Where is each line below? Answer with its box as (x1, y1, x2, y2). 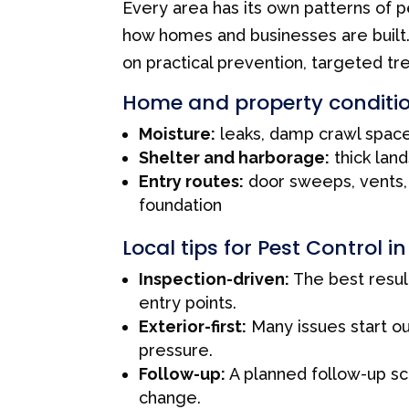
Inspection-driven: (139, 268, 290, 288)
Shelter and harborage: (139, 147, 330, 167)
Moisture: (139, 123, 216, 143)
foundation (139, 194, 223, 215)
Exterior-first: (139, 316, 247, 336)
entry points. (139, 292, 237, 312)
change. (139, 387, 202, 407)
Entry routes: (139, 171, 245, 191)
